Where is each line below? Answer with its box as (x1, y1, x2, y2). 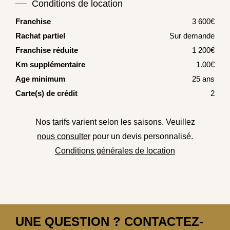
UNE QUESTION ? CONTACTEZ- (15, 215, 203, 229)
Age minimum (15, 74, 65, 84)
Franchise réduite (15, 46, 78, 55)
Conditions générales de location (55, 146, 175, 156)
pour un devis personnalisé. (90, 132, 193, 141)
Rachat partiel (15, 31, 65, 41)
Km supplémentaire (15, 60, 85, 69)
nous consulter (37, 132, 90, 141)
